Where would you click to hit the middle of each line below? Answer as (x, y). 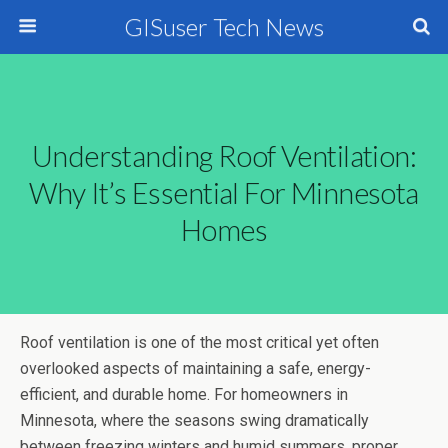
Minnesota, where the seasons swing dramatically (194, 420)
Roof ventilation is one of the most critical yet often (199, 342)
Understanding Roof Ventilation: (224, 156)
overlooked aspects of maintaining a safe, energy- (195, 368)
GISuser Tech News (224, 26)
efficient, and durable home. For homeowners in (184, 394)
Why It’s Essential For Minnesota (224, 193)
